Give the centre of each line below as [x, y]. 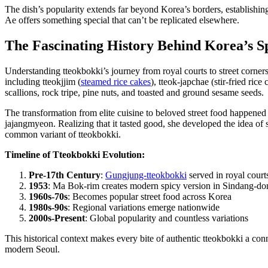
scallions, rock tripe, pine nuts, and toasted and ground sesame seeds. [134, 92]
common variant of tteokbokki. [63, 134]
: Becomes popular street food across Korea [150, 197]
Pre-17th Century [65, 175]
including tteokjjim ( [43, 82]
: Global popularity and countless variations [167, 218]
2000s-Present [57, 218]
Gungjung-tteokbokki [146, 175]
